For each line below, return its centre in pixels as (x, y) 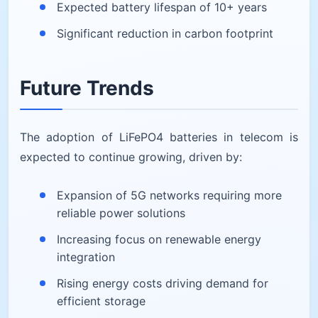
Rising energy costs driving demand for (163, 283)
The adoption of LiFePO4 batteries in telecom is (159, 137)
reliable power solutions (121, 213)
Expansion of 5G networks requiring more (169, 195)
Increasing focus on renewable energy (159, 239)
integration (86, 257)
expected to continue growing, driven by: (131, 157)
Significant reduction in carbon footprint (165, 33)
